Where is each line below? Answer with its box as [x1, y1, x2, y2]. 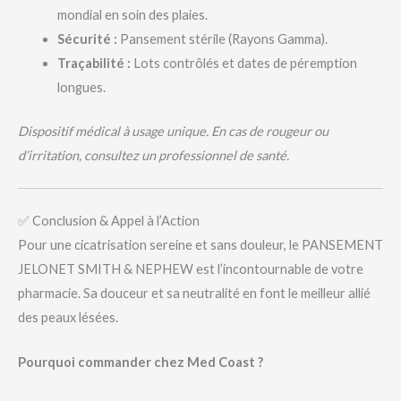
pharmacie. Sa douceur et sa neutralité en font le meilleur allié [18, 285, 371, 301]
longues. [56, 79, 106, 95]
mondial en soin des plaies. [56, 6, 208, 22]
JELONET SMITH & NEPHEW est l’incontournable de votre [18, 260, 363, 277]
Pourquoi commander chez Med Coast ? [18, 354, 263, 371]
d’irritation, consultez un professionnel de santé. [18, 147, 289, 163]
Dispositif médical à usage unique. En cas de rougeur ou [18, 123, 328, 139]
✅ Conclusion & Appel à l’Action [18, 212, 200, 228]
